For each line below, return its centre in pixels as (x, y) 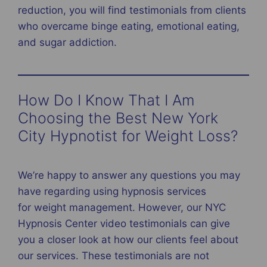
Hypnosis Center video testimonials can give (124, 223)
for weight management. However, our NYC (122, 207)
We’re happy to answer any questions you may (129, 175)
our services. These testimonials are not (114, 255)
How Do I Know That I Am (106, 100)
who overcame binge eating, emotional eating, (129, 26)
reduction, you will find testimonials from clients (132, 10)
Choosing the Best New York (118, 118)
